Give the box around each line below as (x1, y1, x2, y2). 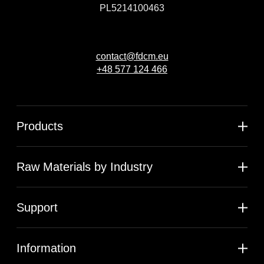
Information (16, 242, 76, 255)
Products (16, 120, 63, 133)
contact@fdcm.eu (95, 51, 169, 62)
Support (16, 201, 58, 214)
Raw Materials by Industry (16, 160, 153, 174)
